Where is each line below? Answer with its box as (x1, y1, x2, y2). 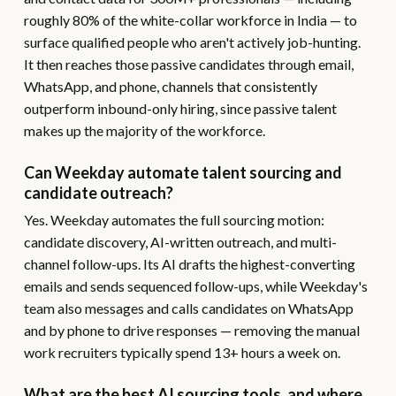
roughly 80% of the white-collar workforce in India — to (23, 11, 357, 28)
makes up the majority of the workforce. (23, 122, 265, 139)
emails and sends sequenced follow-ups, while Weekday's (23, 278, 368, 294)
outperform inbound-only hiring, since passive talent (23, 100, 337, 117)
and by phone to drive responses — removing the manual (23, 322, 360, 339)
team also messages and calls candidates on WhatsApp (23, 300, 354, 316)
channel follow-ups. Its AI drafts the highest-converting (23, 255, 355, 272)
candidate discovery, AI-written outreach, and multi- (23, 233, 337, 250)
